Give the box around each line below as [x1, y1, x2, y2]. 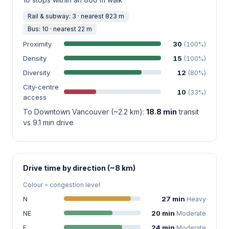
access [23, 93, 47, 101]
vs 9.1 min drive [23, 118, 74, 127]
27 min [162, 194, 187, 203]
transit [177, 107, 199, 116]
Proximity [23, 39, 52, 48]
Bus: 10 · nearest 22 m [28, 25, 92, 33]
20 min [151, 209, 176, 217]
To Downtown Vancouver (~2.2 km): [23, 107, 146, 116]
